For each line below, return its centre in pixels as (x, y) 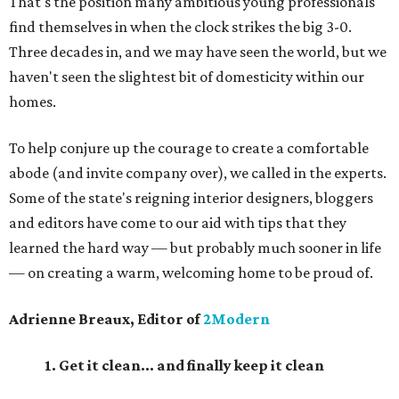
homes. (33, 102)
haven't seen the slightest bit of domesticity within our (187, 77)
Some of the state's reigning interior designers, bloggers (191, 198)
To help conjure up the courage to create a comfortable (189, 148)
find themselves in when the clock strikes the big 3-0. (180, 27)
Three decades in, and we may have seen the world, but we (198, 52)
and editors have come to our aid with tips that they (178, 223)
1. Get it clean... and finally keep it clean (184, 365)
